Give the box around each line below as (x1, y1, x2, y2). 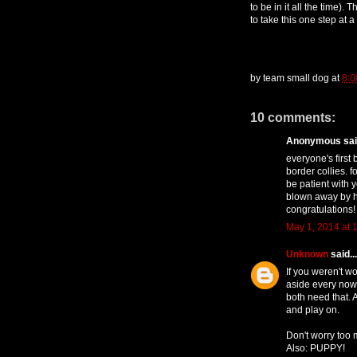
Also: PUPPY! (286, 342, 345, 354)
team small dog (263, 72, 329, 84)
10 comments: (250, 110, 335, 124)
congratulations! (286, 203, 355, 215)
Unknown (286, 248, 328, 260)
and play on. (286, 304, 339, 316)
